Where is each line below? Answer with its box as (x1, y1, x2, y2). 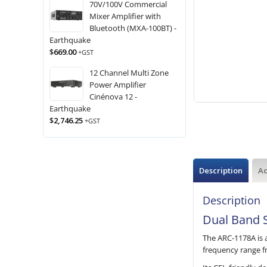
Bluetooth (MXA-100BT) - (89, 23, 176, 33)
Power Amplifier (89, 79, 146, 90)
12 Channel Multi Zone (89, 67, 169, 78)
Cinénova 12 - (89, 91, 137, 102)
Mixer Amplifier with (89, 11, 161, 21)
